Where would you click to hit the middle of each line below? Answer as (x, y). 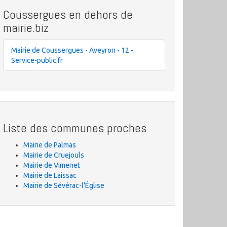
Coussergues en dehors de (68, 14)
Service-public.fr (37, 60)
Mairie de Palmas (50, 145)
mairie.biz (26, 28)
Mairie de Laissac (50, 175)
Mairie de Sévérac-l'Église (64, 185)
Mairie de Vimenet (52, 165)
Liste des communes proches (75, 128)
